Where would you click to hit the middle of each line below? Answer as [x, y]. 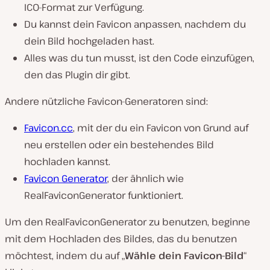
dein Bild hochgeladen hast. [89, 41]
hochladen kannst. [67, 162]
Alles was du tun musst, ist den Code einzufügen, [139, 58]
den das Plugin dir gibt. [77, 75]
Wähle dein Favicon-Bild [184, 256]
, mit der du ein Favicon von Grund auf [161, 128]
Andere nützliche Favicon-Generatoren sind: [106, 102]
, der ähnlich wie [146, 179]
